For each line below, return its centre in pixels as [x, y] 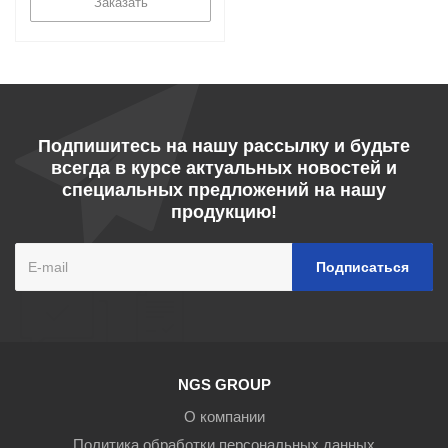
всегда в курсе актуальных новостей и [224, 168]
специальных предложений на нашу [224, 190]
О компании [224, 416]
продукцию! [224, 212]
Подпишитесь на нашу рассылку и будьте [224, 146]
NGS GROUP [224, 384]
